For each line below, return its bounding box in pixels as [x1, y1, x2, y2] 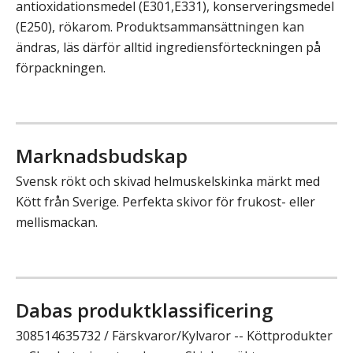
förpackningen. [16, 59, 106, 76]
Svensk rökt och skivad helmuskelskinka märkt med [16, 173, 320, 190]
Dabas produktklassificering [16, 297, 273, 323]
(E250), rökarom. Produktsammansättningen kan [16, 18, 304, 35]
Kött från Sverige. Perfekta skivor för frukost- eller [16, 193, 315, 210]
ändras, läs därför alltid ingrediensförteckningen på [16, 39, 321, 56]
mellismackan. [16, 214, 98, 231]
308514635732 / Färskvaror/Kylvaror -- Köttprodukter [16, 327, 333, 344]
